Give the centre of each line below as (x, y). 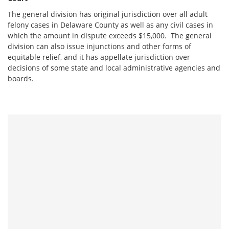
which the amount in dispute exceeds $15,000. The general (110, 36)
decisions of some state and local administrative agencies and (114, 68)
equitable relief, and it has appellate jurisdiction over (99, 57)
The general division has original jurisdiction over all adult (108, 14)
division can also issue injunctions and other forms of (99, 46)
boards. (23, 78)
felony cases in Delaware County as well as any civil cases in (110, 25)
